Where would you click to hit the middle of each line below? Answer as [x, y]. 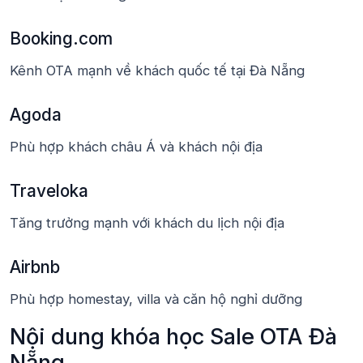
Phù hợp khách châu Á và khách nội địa [136, 147]
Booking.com [61, 38]
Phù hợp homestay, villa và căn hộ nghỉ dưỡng [156, 299]
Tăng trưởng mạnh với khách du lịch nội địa [147, 223]
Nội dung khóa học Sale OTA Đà [173, 337]
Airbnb [35, 267]
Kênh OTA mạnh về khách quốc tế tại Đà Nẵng [157, 70]
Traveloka [49, 191]
